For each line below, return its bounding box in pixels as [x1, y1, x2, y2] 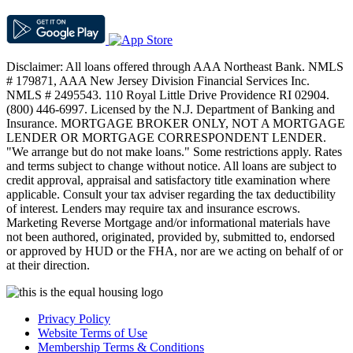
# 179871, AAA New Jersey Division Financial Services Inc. [6, 74, 310, 88]
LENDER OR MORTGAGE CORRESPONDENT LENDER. [6, 131, 326, 145]
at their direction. [6, 258, 90, 273]
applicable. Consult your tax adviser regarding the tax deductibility [6, 188, 336, 202]
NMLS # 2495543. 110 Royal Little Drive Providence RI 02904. [6, 88, 329, 102]
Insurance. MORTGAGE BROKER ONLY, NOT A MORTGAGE [6, 117, 345, 131]
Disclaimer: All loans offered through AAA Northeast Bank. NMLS [6, 60, 344, 74]
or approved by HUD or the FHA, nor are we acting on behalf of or [6, 244, 343, 258]
